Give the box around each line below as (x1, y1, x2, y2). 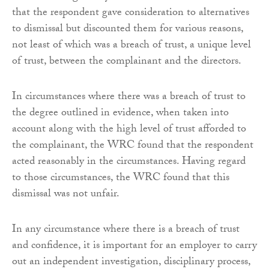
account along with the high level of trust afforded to (12, 120, 246, 139)
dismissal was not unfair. (12, 185, 119, 204)
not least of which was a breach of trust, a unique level (12, 36, 251, 55)
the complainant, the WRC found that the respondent (12, 136, 253, 156)
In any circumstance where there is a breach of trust (12, 220, 240, 240)
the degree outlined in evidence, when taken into (12, 104, 229, 123)
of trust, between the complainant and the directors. (12, 52, 241, 71)
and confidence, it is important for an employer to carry (12, 237, 257, 256)
